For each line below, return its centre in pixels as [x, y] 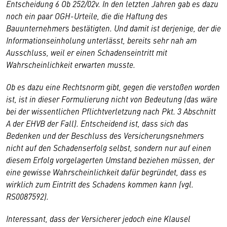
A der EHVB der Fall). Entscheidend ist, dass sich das [97, 123]
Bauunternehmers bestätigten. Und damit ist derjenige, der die [113, 28]
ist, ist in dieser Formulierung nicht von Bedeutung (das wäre [112, 99]
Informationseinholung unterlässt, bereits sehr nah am [101, 40]
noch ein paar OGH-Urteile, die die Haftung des [87, 16]
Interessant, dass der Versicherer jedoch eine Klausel [98, 218]
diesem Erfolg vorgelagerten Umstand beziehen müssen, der [110, 160]
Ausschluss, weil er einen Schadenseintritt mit [87, 52]
